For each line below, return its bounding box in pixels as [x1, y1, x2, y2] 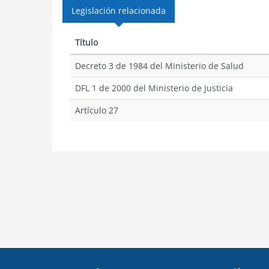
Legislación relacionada [71, 5, 166, 16]
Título [75, 37, 98, 48]
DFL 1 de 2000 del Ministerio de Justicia [75, 82, 233, 94]
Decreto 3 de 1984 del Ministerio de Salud [75, 60, 244, 71]
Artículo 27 [75, 104, 118, 116]
